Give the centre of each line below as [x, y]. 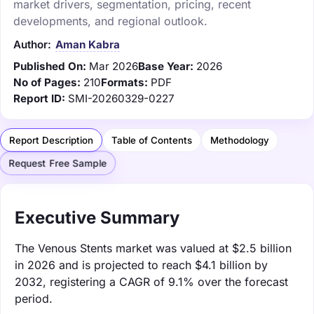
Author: [32, 44]
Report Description [51, 140]
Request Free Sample [57, 164]
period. [34, 298]
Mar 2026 [114, 66]
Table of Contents [152, 140]
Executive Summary [97, 217]
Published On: [50, 66]
